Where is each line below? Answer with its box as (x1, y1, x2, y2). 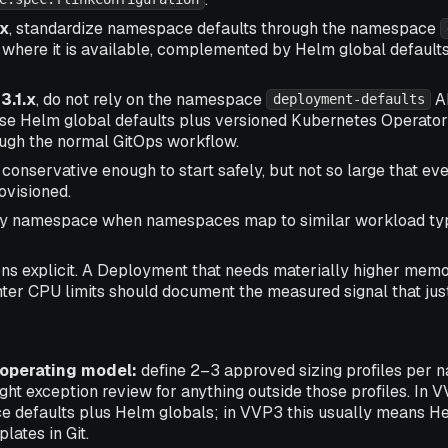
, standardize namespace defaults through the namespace (9, 17, 440, 39)
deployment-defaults (272, 91, 425, 108)
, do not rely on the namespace (36, 88, 266, 110)
